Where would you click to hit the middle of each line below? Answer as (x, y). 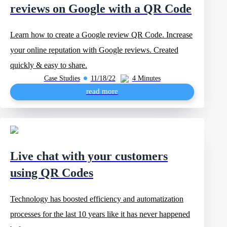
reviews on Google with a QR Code (101, 9)
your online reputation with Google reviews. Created (94, 50)
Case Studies (62, 78)
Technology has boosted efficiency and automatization (97, 199)
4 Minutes (146, 78)
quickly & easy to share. (49, 65)
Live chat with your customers (89, 156)
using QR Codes (52, 173)
